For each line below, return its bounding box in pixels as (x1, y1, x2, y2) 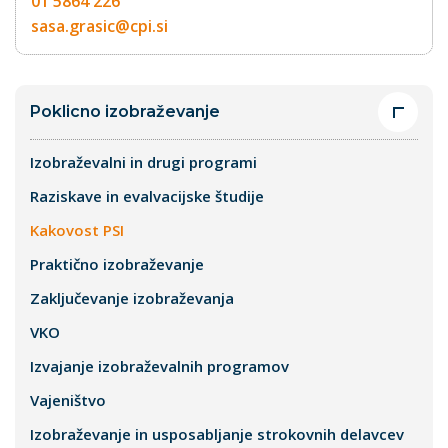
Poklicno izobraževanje (30, 101, 220, 121)
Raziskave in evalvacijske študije (30, 185, 264, 206)
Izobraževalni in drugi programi (30, 151, 257, 172)
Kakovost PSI (30, 219, 124, 240)
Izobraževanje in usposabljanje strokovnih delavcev (30, 423, 404, 444)
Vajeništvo (30, 389, 106, 410)
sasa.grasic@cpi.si (31, 14, 168, 37)
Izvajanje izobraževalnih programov (30, 355, 289, 376)
